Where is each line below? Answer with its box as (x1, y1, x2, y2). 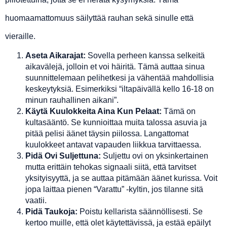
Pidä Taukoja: (25, 207, 78, 216)
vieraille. (5, 32, 35, 41)
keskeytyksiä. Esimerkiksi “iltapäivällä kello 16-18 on (25, 85, 214, 94)
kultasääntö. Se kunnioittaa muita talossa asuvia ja (25, 118, 207, 127)
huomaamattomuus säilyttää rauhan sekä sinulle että (5, 14, 194, 23)
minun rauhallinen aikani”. (25, 96, 119, 105)
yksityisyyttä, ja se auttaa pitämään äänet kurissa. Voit (25, 174, 217, 183)
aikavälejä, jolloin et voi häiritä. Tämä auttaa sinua (25, 62, 205, 71)
